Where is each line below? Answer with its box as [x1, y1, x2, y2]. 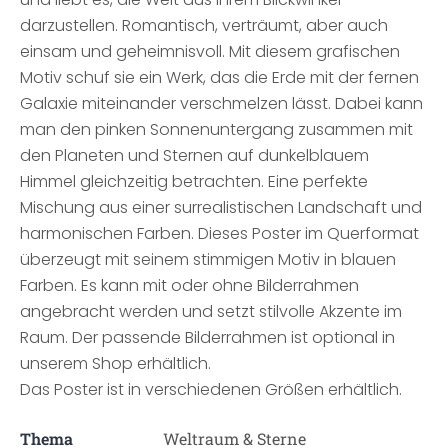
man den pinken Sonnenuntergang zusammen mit [20, 118, 413, 141]
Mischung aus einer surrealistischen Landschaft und [20, 196, 422, 219]
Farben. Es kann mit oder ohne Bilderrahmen [20, 274, 359, 297]
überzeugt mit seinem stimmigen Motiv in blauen [20, 248, 396, 271]
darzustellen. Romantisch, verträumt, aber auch [20, 14, 388, 37]
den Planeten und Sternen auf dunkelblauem [20, 144, 369, 167]
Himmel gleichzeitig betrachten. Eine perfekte [20, 170, 368, 193]
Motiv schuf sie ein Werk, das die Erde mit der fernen [20, 66, 419, 89]
